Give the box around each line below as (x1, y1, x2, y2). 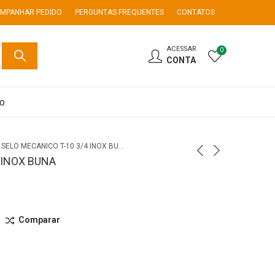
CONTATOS (177, 8, 215, 17)
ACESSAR (166, 45, 196, 53)
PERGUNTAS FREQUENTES (75, 8, 164, 17)
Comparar (18, 214, 60, 225)
